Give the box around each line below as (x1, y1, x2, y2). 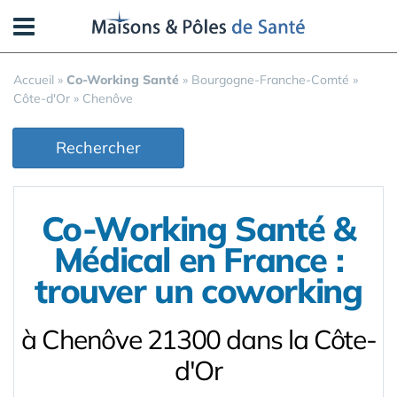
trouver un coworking (35, 269, 362, 312)
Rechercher (56, 137, 141, 158)
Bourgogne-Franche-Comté (191, 72, 349, 88)
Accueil (13, 72, 54, 88)
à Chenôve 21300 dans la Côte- (20, 323, 377, 356)
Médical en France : (53, 238, 344, 281)
